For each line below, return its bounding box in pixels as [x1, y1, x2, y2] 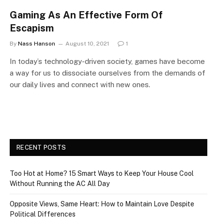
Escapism [10, 22, 54, 34]
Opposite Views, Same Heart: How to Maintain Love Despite [10, 200, 194, 208]
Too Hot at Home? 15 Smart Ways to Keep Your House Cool [10, 169, 194, 177]
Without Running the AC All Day [10, 179, 109, 187]
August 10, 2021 [65, 40, 109, 47]
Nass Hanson [18, 40, 55, 47]
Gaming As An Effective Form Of [10, 9, 163, 21]
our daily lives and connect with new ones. [10, 80, 150, 89]
